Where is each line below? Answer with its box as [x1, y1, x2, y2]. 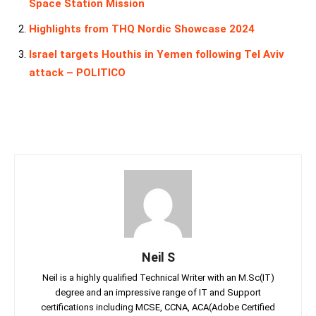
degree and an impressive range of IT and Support [55, 287, 261, 298]
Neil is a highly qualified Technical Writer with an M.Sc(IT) [42, 272, 274, 284]
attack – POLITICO [29, 66, 126, 80]
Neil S [141, 250, 175, 265]
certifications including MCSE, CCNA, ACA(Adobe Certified [41, 302, 275, 313]
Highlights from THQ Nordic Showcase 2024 [29, 23, 255, 36]
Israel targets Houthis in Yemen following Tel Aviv [29, 48, 284, 61]
